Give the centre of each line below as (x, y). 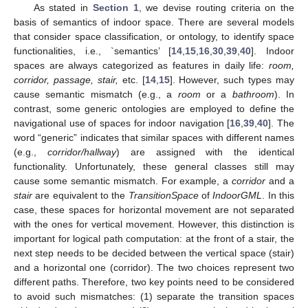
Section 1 (115, 7)
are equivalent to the (80, 195)
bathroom (253, 94)
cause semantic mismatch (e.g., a (96, 94)
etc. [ (131, 79)
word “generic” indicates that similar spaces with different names (154, 137)
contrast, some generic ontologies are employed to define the (154, 108)
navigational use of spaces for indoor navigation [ (122, 123)
